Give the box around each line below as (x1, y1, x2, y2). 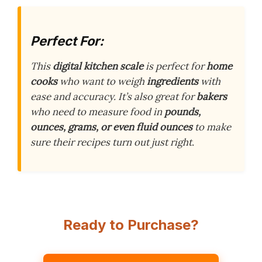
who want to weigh (57, 75, 147, 88)
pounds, (164, 105, 201, 119)
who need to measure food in (30, 105, 164, 119)
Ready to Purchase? (63, 216, 199, 234)
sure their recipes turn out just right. (30, 136, 194, 149)
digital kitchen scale (53, 60, 143, 73)
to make (192, 120, 231, 134)
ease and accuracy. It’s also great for (30, 90, 196, 104)
